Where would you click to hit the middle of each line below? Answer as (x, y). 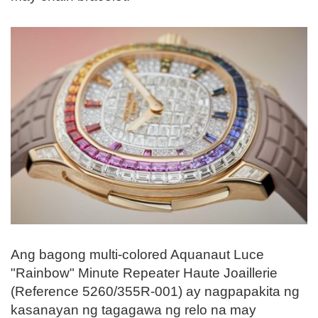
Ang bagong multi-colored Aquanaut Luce (137, 254)
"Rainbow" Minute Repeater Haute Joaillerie (144, 273)
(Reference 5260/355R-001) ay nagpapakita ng (155, 291)
